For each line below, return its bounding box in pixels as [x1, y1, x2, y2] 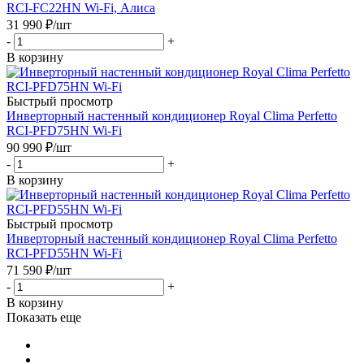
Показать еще [6, 310, 81, 324]
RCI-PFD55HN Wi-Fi [6, 245, 122, 260]
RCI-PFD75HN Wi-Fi [6, 123, 122, 137]
